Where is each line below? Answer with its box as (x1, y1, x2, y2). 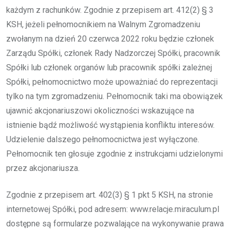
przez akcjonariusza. (6, 163, 80, 173)
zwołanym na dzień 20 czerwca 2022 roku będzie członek (6, 33, 214, 44)
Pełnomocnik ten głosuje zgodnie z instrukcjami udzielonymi (6, 148, 223, 159)
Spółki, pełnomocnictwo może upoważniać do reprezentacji (6, 76, 218, 87)
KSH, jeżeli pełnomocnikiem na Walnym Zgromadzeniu (6, 19, 200, 29)
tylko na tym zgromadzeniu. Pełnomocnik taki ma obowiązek (6, 91, 223, 101)
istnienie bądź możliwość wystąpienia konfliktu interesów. (6, 120, 215, 130)
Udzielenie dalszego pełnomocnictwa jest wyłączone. (6, 134, 199, 144)
